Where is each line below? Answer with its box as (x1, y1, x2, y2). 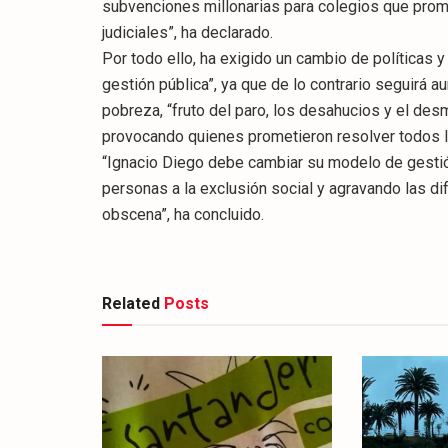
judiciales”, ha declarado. (102, 23, 273, 43)
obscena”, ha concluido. (102, 205, 264, 225)
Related (102, 294, 160, 314)
